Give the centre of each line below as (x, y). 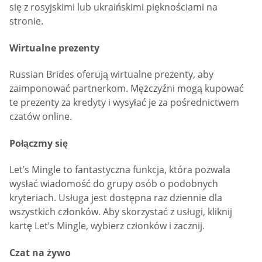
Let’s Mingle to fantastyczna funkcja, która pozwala (120, 170)
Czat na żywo (40, 252)
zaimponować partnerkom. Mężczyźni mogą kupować (127, 89)
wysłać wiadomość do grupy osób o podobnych (114, 184)
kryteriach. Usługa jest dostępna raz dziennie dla (116, 198)
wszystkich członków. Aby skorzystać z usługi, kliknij (121, 212)
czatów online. (41, 117)
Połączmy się (39, 143)
